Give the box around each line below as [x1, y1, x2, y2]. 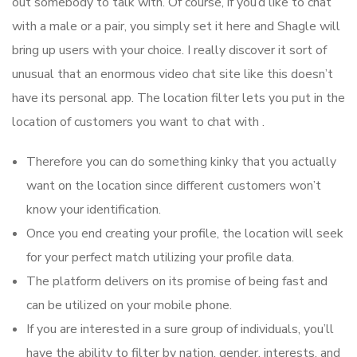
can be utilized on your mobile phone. [26, 296, 232, 315]
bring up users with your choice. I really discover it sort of [12, 41, 327, 60]
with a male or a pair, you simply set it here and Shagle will [12, 18, 340, 36]
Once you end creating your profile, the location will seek [26, 225, 343, 243]
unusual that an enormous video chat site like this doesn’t [12, 65, 333, 84]
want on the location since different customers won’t [26, 177, 321, 195]
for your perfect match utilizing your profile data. [26, 249, 294, 267]
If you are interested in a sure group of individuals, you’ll [26, 320, 334, 339]
